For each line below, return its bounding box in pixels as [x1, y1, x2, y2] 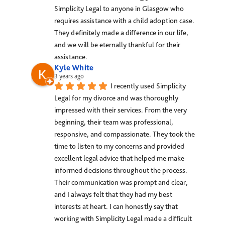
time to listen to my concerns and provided [54, 141, 185, 151]
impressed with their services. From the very [54, 105, 187, 115]
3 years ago [54, 72, 84, 80]
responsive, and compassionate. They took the [54, 129, 195, 139]
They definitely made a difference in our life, [54, 28, 189, 37]
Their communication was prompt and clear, [54, 177, 188, 187]
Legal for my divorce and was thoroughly [54, 93, 179, 102]
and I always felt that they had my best [54, 189, 173, 199]
